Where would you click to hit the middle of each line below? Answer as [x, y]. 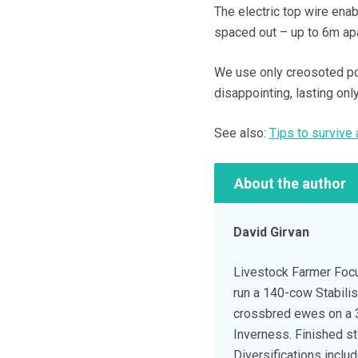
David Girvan [271, 233]
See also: [241, 133]
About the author [290, 183]
